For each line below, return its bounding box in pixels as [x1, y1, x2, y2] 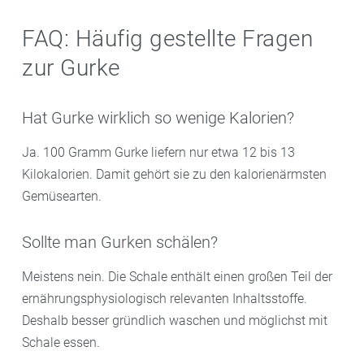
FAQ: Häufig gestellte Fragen [22, 24, 313, 52]
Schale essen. [22, 334, 100, 350]
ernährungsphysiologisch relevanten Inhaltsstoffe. [22, 290, 307, 306]
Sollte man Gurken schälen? [22, 232, 218, 252]
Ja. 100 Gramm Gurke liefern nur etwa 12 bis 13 [22, 144, 295, 160]
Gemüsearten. [22, 188, 102, 204]
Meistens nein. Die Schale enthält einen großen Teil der [22, 268, 332, 284]
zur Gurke [22, 54, 120, 81]
